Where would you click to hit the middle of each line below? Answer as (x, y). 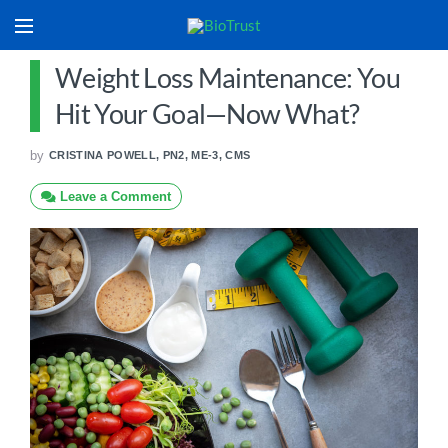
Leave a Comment (113, 196)
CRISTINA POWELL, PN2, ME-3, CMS (150, 155)
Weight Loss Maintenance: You (227, 77)
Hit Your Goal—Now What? (207, 113)
